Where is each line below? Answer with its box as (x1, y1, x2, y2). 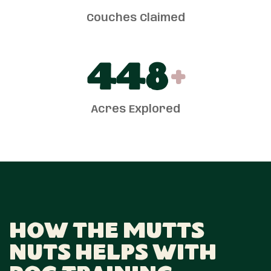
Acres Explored (91, 104, 180, 116)
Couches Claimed (86, 13, 185, 24)
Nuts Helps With (9, 243, 217, 267)
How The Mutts (9, 221, 204, 246)
